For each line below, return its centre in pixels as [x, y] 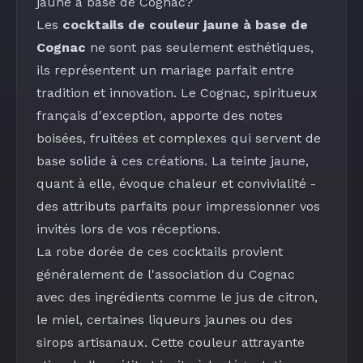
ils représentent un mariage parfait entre [165, 70]
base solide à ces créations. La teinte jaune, [173, 161]
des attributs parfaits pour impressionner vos [178, 206]
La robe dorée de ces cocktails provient [160, 252]
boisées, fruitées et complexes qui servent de [179, 138]
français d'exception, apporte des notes [160, 115]
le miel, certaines [92, 320]
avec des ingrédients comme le [136, 297]
